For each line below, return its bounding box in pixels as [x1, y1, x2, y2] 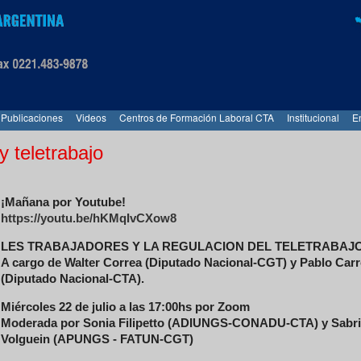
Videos [76, 110, 106, 124]
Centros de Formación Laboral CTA [119, 110, 274, 124]
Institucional [287, 110, 339, 124]
